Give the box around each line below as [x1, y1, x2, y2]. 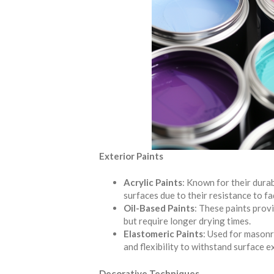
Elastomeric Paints [124, 228, 203, 240]
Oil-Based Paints [124, 202, 194, 214]
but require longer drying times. [124, 215, 251, 227]
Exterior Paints [99, 150, 163, 161]
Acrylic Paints [124, 177, 182, 188]
